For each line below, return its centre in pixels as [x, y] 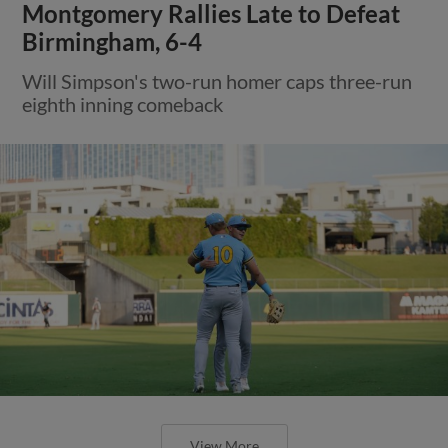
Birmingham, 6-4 [112, 41]
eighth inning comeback [123, 103]
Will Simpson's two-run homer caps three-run [217, 80]
